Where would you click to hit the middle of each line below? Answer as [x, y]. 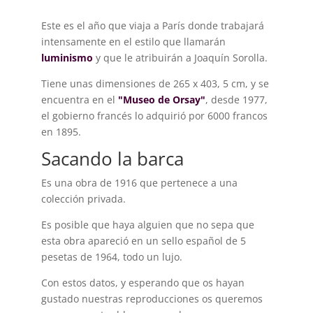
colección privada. [83, 198]
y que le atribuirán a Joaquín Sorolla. [181, 57]
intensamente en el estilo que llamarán [133, 41]
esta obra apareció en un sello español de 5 [143, 240]
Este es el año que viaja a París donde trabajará [152, 25]
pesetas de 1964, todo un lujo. [111, 256]
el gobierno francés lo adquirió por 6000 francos [154, 115]
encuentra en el [79, 99]
